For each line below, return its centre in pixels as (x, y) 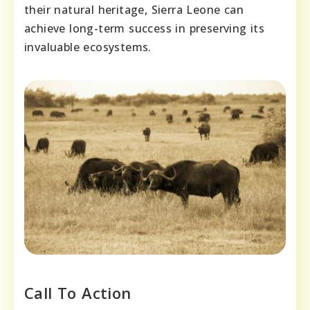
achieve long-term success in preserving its (145, 28)
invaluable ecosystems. (88, 47)
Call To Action (78, 292)
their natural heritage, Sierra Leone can (134, 9)
